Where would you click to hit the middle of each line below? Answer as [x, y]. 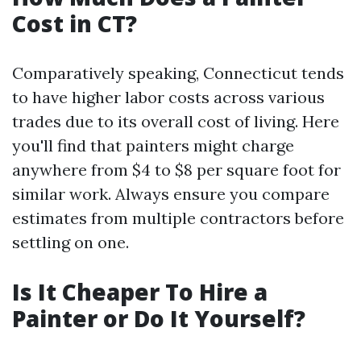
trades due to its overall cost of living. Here [176, 121]
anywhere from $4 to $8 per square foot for [176, 170]
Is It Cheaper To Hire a [140, 292]
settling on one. [71, 242]
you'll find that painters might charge [153, 145]
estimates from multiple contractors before [178, 218]
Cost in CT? [75, 23]
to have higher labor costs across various [168, 97]
